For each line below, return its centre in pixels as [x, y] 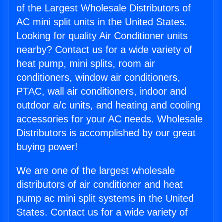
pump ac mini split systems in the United [105, 198]
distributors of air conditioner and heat [100, 185]
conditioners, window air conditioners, [98, 78]
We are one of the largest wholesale [96, 171]
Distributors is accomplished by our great [106, 133]
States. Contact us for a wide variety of [102, 212]
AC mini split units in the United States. [102, 22]
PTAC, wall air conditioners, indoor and [101, 91]
